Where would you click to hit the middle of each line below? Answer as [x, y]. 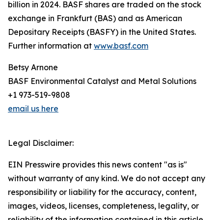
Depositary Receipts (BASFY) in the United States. [102, 32]
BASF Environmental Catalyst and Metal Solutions [102, 81]
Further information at [51, 46]
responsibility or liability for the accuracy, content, [102, 192]
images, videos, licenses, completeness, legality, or [103, 206]
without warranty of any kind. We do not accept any [107, 179]
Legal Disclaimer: [41, 143]
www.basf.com [121, 46]
